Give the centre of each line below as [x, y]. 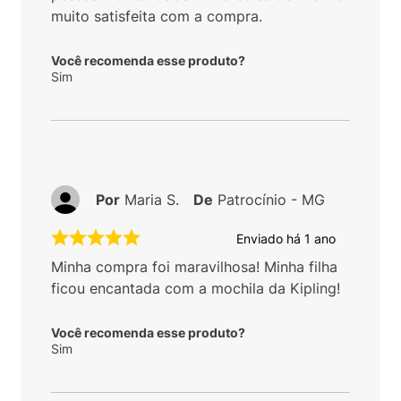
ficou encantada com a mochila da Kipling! [196, 289]
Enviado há [270, 238]
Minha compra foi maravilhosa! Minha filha [194, 267]
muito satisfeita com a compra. [157, 17]
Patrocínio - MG [271, 200]
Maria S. [152, 200]
